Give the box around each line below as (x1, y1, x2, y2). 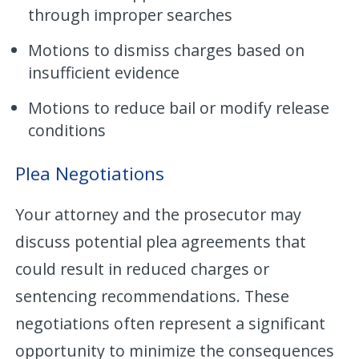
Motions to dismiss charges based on (28, 38, 305, 61)
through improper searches (28, 3, 233, 26)
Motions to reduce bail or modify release (28, 96, 330, 119)
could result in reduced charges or (15, 257, 270, 280)
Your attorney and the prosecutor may (15, 203, 302, 225)
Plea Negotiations (15, 160, 165, 186)
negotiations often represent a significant (15, 312, 326, 334)
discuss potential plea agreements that (15, 230, 307, 252)
